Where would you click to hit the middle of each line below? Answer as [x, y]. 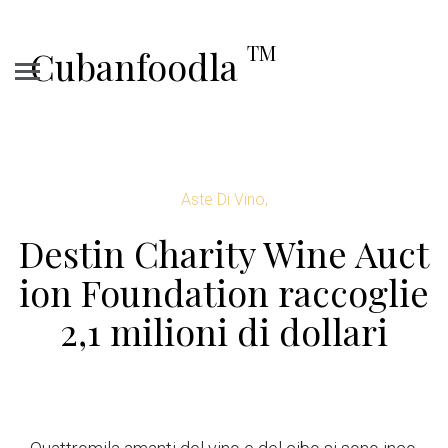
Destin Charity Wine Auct [224, 253]
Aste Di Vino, [224, 199]
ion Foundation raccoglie [224, 292]
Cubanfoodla [138, 66]
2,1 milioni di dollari [224, 331]
